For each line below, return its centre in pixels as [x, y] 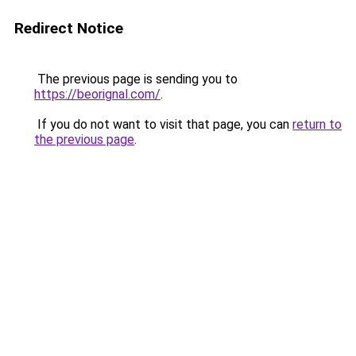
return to [317, 124]
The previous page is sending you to [136, 79]
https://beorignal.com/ [97, 94]
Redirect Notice [69, 28]
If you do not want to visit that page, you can [163, 124]
